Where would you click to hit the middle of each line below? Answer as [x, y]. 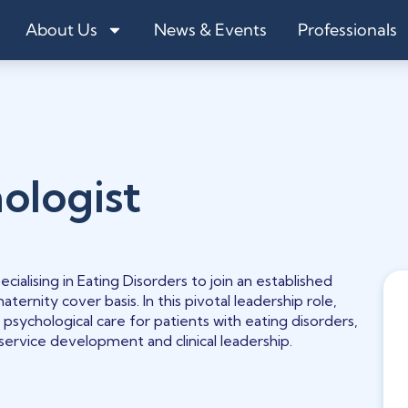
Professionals [347, 30]
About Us [61, 30]
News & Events [210, 30]
